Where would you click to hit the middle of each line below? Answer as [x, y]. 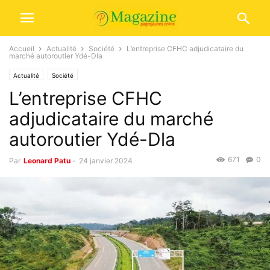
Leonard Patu [47, 161]
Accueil [22, 49]
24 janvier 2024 [106, 161]
